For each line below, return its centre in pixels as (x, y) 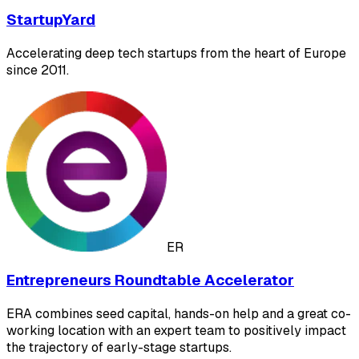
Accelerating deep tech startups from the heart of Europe (176, 53)
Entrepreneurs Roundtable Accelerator (150, 280)
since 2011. (38, 70)
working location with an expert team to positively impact (176, 331)
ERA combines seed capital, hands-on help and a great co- (179, 314)
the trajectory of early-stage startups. (119, 348)
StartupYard (51, 19)
